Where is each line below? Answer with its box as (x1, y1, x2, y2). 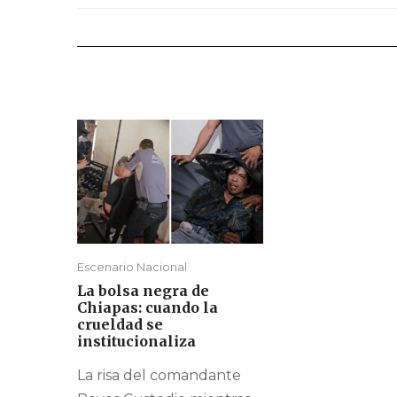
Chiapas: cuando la (77, 299, 218, 317)
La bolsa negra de (77, 282, 209, 300)
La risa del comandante (77, 367, 241, 385)
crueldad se (77, 315, 163, 334)
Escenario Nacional (77, 260, 187, 275)
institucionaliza (77, 332, 196, 351)
